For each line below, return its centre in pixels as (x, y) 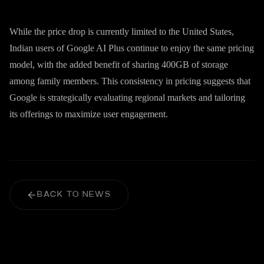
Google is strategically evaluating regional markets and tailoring (127, 98)
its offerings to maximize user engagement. (89, 114)
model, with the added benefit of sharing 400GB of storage (119, 65)
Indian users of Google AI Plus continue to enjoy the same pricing (132, 48)
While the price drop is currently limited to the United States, (122, 32)
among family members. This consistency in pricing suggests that (130, 81)
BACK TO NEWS (74, 194)
